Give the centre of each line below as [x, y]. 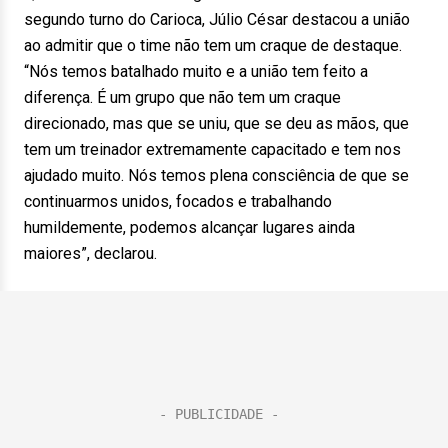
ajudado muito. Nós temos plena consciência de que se [216, 175]
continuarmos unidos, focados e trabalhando [178, 201]
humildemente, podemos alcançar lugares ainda [189, 227]
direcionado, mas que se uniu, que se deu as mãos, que [216, 123]
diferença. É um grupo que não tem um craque [182, 97]
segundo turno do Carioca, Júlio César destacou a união [217, 19]
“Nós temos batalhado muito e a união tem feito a [196, 71]
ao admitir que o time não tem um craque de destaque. [213, 45]
